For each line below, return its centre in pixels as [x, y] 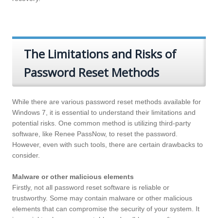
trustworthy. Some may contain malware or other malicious [102, 198]
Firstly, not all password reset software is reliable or [91, 188]
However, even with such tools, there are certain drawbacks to [108, 145]
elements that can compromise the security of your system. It [106, 209]
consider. [26, 155]
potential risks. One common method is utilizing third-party [101, 123]
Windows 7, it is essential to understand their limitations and [104, 113]
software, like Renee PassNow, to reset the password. [95, 134]
